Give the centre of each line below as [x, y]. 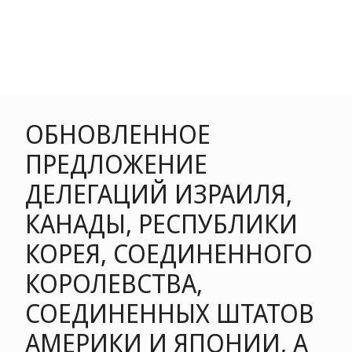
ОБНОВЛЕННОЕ [118, 134]
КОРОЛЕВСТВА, [114, 283]
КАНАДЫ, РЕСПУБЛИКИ [161, 224]
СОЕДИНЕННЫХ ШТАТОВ [170, 313]
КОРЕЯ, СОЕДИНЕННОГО [169, 253]
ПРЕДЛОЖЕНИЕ [116, 164]
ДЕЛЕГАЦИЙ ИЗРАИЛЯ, [159, 194]
